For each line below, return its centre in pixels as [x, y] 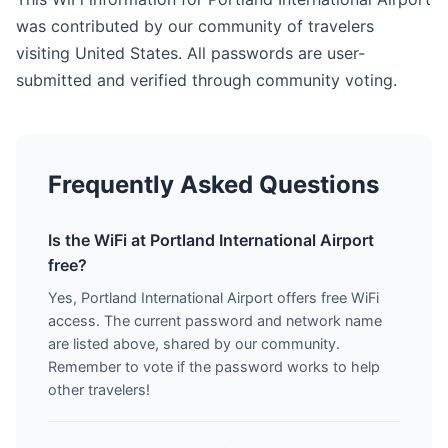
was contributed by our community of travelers [195, 26]
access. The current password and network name [215, 320]
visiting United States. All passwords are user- [190, 53]
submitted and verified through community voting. [206, 80]
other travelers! [99, 389]
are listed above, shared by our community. [194, 343]
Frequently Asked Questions [213, 184]
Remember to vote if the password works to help [214, 366]
